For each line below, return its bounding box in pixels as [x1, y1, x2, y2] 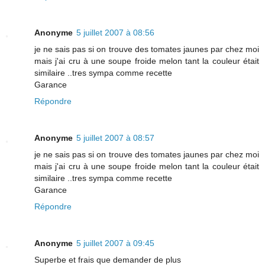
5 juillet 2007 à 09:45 [76, 238, 154, 248]
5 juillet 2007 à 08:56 [76, 27, 154, 37]
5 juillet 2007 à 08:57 [76, 132, 154, 143]
